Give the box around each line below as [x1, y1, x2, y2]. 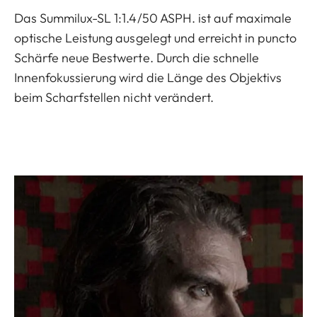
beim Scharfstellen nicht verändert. [14, 88, 214, 105]
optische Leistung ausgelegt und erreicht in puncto [14, 29, 297, 46]
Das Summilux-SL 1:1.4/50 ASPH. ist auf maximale [14, 9, 292, 26]
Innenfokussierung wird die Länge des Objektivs [14, 69, 282, 86]
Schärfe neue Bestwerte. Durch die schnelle [14, 49, 260, 66]
